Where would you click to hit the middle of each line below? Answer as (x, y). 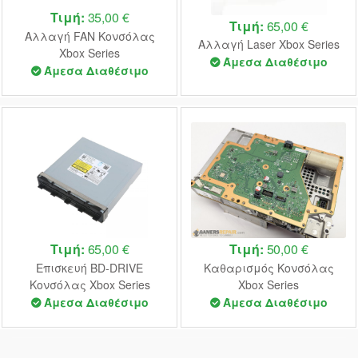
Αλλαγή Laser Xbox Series (268, 44)
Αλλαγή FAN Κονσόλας (89, 36)
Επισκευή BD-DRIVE (89, 267)
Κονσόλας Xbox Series (89, 284)
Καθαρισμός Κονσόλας (268, 267)
